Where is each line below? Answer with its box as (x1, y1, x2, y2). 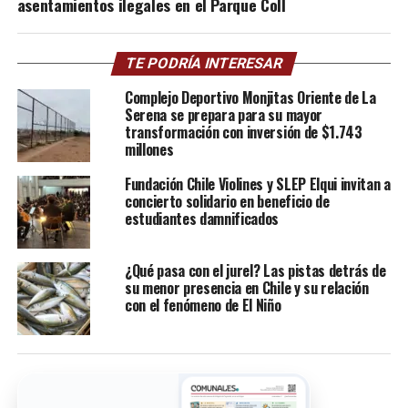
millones (124, 138, 174, 160)
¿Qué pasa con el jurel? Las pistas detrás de (124, 259, 386, 281)
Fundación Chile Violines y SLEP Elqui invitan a (124, 172, 391, 195)
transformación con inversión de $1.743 (124, 120, 362, 143)
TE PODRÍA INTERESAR (123, 54, 285, 72)
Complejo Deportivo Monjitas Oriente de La (124, 86, 376, 108)
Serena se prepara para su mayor (124, 103, 322, 126)
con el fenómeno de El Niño (124, 293, 281, 316)
